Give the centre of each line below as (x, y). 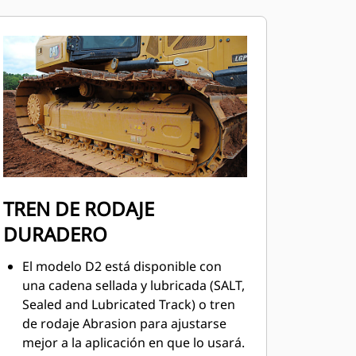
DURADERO (55, 234)
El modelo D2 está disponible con (122, 266)
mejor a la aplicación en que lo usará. (133, 342)
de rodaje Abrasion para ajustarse (124, 323)
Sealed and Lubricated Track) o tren (128, 304)
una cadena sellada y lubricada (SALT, (133, 285)
